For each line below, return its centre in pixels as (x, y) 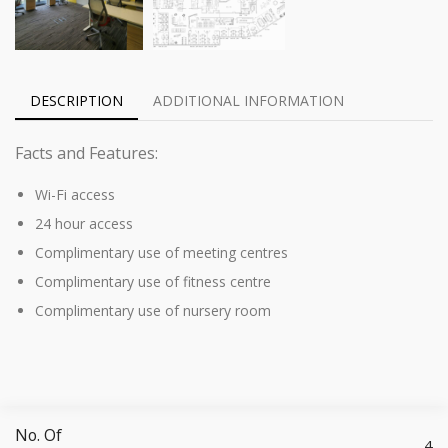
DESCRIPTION (76, 100)
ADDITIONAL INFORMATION (248, 100)
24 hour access (84, 224)
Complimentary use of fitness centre (153, 282)
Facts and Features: (86, 152)
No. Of (38, 434)
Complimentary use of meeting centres (161, 253)
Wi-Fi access (75, 195)
